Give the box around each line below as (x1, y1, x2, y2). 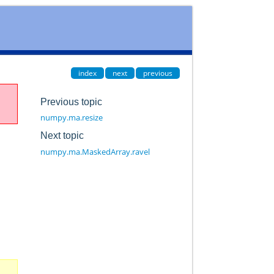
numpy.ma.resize (40, 112, 103, 124)
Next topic (40, 130, 84, 141)
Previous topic (40, 96, 102, 107)
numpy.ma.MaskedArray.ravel (40, 146, 150, 157)
